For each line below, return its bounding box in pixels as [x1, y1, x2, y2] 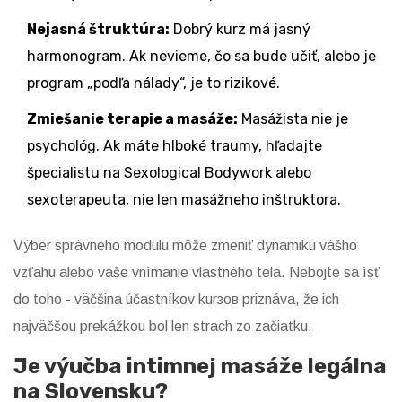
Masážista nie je [238, 110, 348, 128]
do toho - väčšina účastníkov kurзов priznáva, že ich [13, 292, 339, 308]
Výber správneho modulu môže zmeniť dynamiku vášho [13, 238, 357, 254]
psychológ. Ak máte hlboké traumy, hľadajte [27, 137, 322, 155]
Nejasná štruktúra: [27, 21, 170, 39]
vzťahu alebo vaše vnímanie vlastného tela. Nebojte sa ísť [13, 265, 380, 281]
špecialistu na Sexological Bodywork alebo [27, 164, 311, 182]
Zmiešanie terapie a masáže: [27, 110, 238, 128]
